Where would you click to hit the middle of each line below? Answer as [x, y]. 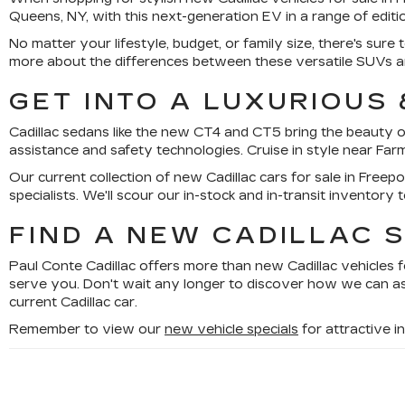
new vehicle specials [231, 330]
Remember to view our [87, 330]
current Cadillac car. [73, 302]
